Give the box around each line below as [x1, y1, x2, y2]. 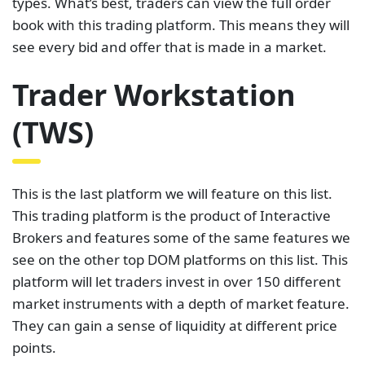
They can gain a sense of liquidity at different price [12, 315, 337, 335]
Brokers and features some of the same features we [12, 227, 350, 247]
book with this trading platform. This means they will [12, 15, 350, 35]
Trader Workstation [12, 74, 296, 115]
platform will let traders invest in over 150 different [12, 271, 341, 291]
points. [12, 337, 56, 357]
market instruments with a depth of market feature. [12, 293, 350, 313]
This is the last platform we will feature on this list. [12, 183, 332, 203]
